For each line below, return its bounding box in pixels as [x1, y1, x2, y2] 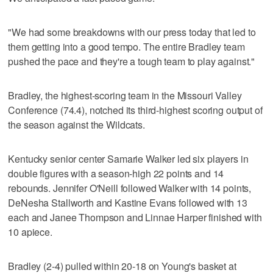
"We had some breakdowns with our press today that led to [8, 24, 256, 39]
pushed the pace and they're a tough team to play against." [8, 54, 255, 68]
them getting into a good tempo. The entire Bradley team [8, 39, 245, 54]
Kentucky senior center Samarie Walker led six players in [8, 151, 249, 166]
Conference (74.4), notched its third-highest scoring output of [8, 102, 263, 117]
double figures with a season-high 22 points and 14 [8, 166, 224, 180]
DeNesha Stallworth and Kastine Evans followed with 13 [8, 195, 247, 210]
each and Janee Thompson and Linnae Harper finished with [8, 210, 262, 224]
